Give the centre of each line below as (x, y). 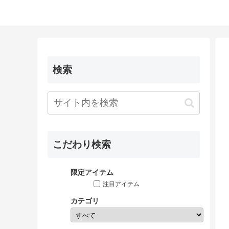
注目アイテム (121, 184)
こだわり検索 (82, 144)
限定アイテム (92, 172)
